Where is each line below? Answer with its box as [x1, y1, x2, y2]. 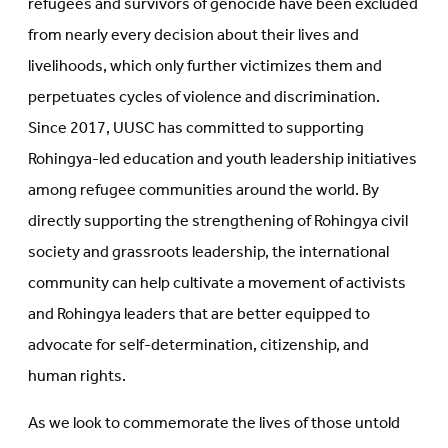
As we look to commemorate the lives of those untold [28, 408, 400, 440]
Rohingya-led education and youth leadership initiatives [28, 144, 417, 176]
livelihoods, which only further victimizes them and [28, 51, 382, 83]
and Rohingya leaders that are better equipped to [28, 299, 370, 331]
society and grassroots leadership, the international [28, 237, 389, 269]
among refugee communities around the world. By [28, 175, 379, 207]
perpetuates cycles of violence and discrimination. [28, 82, 380, 114]
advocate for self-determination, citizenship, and [28, 330, 369, 362]
